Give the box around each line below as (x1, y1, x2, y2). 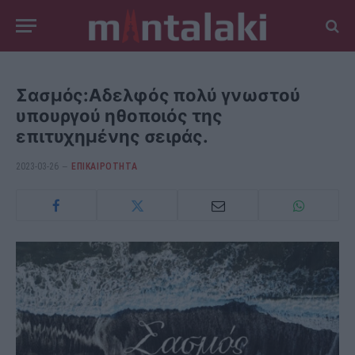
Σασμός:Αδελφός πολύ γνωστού (16, 85, 301, 105)
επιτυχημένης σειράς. (16, 126, 208, 147)
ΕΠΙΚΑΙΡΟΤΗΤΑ (71, 161, 138, 172)
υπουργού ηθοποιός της (16, 105, 223, 126)
